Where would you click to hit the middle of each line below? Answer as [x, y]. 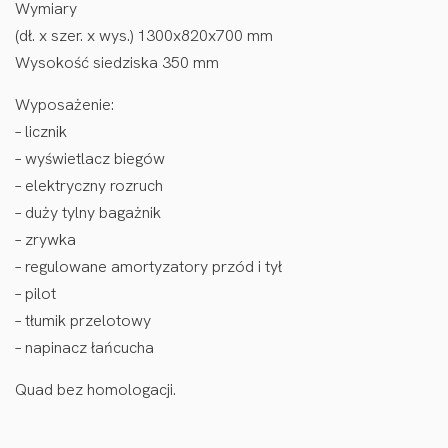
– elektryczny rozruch [89, 186]
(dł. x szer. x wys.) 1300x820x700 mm [144, 36]
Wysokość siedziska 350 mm [117, 63]
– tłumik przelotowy [83, 321]
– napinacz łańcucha [84, 348]
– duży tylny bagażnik [88, 213]
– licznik [41, 132]
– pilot [35, 294]
